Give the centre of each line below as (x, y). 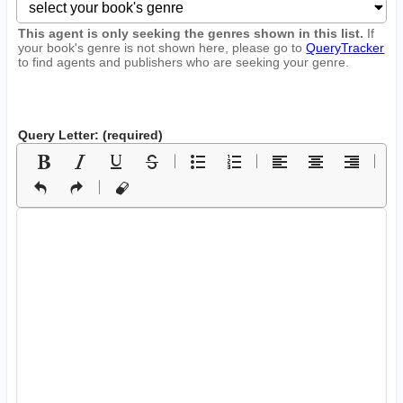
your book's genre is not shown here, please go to (162, 47)
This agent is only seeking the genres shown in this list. (191, 33)
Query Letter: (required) (91, 134)
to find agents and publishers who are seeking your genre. (184, 62)
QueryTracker (345, 47)
